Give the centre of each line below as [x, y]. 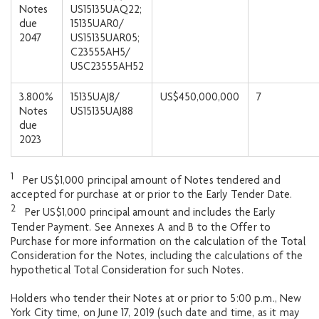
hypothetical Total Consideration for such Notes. [127, 271]
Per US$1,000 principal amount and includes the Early [145, 214]
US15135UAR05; [105, 39]
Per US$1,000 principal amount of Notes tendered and [147, 182]
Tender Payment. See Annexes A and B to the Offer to [141, 228]
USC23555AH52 [107, 68]
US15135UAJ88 [102, 113]
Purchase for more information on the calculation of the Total [158, 242]
